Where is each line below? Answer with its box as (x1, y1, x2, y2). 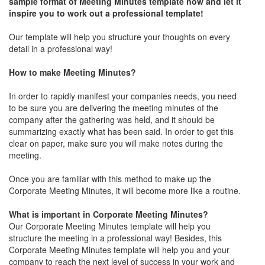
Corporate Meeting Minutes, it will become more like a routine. (9, 185, 243, 197)
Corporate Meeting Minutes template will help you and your (9, 244, 230, 256)
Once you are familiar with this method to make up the (9, 173, 211, 185)
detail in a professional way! (9, 43, 112, 55)
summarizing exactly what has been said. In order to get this (9, 125, 234, 138)
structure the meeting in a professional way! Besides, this (9, 232, 222, 244)
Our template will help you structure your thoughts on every (9, 31, 230, 43)
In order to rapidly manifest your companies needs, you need (9, 90, 237, 102)
